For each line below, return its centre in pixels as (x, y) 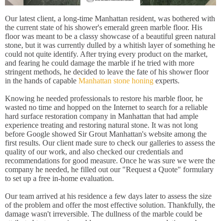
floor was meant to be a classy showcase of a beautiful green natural (110, 37)
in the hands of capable (42, 81)
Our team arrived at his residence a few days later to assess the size (108, 196)
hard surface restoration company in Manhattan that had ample (102, 116)
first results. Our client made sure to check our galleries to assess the (110, 143)
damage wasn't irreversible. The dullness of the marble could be (104, 214)
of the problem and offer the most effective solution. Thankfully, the (110, 205)
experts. (166, 81)
